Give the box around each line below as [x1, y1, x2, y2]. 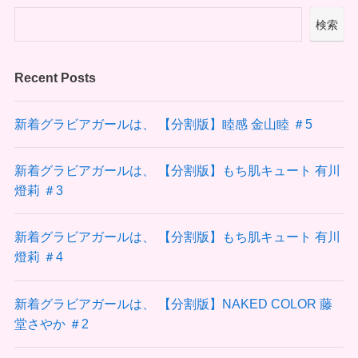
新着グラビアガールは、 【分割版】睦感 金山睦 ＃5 [14, 116, 312, 131]
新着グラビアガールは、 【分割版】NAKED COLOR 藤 [14, 296, 332, 311]
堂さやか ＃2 [14, 316, 89, 331]
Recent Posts [14, 70, 96, 85]
